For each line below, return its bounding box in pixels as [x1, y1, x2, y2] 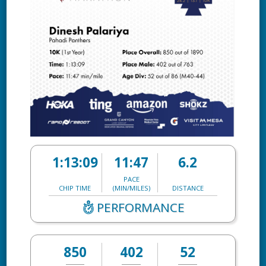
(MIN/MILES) [112, 183, 150, 192]
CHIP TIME [59, 183, 91, 192]
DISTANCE [172, 183, 204, 192]
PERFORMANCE [96, 198, 185, 216]
